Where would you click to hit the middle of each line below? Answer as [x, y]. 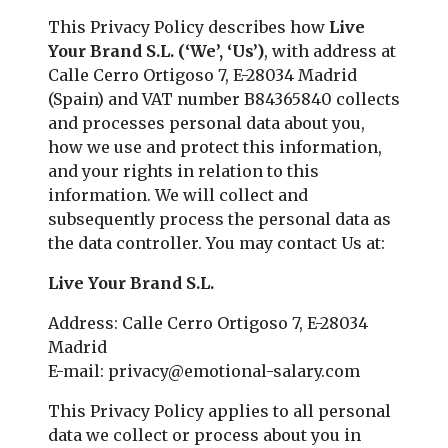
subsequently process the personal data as [219, 218]
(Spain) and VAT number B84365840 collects [224, 98]
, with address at [330, 50]
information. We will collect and [178, 194]
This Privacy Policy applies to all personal [219, 410]
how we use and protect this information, [215, 146]
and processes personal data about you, [206, 122]
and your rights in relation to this [183, 170]
